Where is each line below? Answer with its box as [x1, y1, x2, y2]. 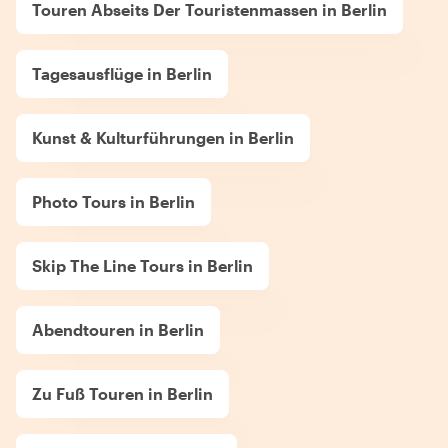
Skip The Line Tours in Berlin [32, 255, 253, 275]
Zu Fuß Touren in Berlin [32, 383, 213, 403]
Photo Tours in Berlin [32, 191, 195, 211]
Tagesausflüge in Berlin [32, 63, 212, 83]
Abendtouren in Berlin [32, 319, 204, 339]
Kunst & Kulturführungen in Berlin [32, 127, 294, 147]
